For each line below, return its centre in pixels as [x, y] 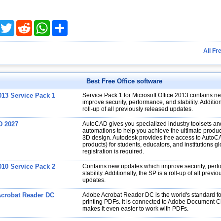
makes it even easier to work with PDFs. [135, 209]
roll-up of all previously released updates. [138, 109]
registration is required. [113, 151]
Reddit [41, 24]
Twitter [23, 24]
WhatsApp [64, 24]
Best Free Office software [124, 81]
